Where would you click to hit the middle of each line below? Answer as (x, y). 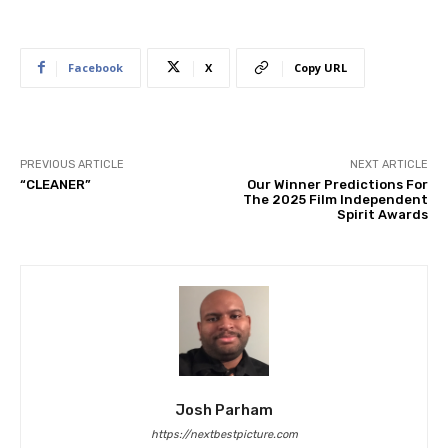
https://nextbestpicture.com (224, 434)
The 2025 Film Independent (335, 199)
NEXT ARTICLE (388, 164)
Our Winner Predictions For (337, 184)
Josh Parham (224, 409)
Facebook (95, 67)
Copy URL (320, 67)
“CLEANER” (55, 184)
